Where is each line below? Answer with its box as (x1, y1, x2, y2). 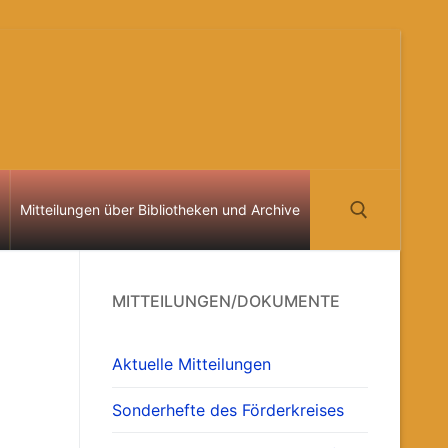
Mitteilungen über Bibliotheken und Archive (19, 201, 300, 218)
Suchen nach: (355, 283, 396, 303)
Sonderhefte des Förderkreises (112, 399, 344, 420)
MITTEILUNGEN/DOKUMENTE (112, 290, 340, 311)
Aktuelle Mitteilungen (112, 354, 271, 375)
